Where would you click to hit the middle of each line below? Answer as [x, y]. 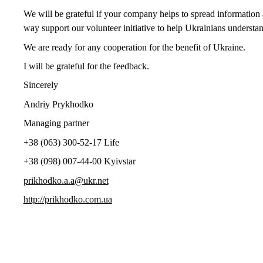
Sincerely [41, 85]
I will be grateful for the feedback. [86, 66]
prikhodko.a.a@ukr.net [66, 180]
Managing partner [56, 123]
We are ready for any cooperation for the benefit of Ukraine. [134, 47]
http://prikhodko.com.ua [68, 200]
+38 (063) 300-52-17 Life [71, 142]
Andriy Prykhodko [58, 104]
